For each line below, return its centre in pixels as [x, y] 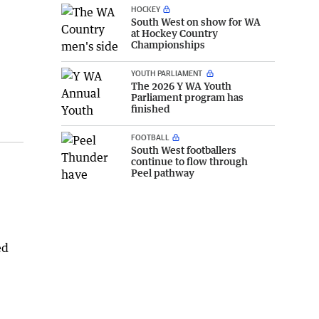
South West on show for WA [196, 21]
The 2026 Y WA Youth [181, 85]
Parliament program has [187, 97]
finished [151, 108]
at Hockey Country [174, 33]
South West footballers [184, 150]
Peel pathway [163, 172]
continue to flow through [189, 161]
